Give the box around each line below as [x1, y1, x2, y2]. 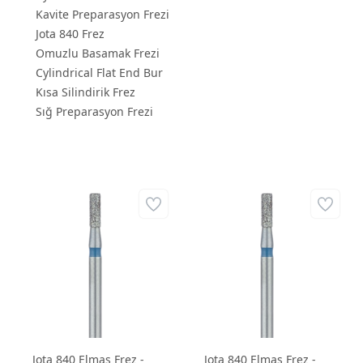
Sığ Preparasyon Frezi [36, 104, 153, 120]
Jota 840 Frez [36, 26, 105, 42]
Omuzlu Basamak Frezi [36, 45, 160, 62]
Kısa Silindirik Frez [36, 84, 135, 100]
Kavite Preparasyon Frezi [36, 6, 169, 23]
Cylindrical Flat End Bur [36, 65, 163, 81]
